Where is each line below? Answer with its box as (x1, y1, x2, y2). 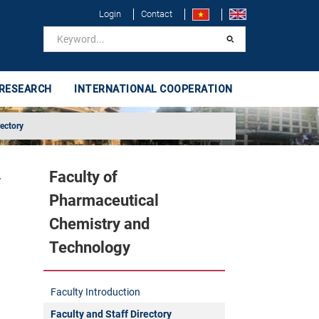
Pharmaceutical (48, 192, 159, 209)
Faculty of (48, 168, 117, 186)
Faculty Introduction (50, 286, 140, 298)
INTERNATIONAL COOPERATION (74, 83, 233, 95)
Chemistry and (48, 215, 150, 233)
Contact (141, 9, 172, 19)
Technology (48, 239, 130, 256)
